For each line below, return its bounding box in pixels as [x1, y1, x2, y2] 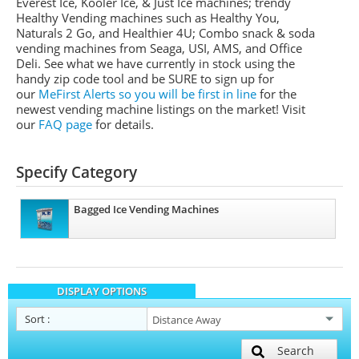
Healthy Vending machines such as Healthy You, [16, 10, 280, 26]
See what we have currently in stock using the [41, 55, 295, 71]
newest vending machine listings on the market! [16, 101, 279, 117]
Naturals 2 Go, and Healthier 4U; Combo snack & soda [16, 25, 315, 41]
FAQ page [38, 116, 92, 132]
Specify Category [16, 162, 137, 182]
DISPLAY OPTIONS [57, 284, 147, 298]
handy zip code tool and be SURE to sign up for [16, 71, 274, 87]
